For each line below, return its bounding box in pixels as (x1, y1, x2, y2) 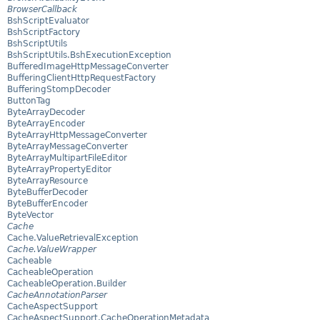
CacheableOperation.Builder (7, 279, 126, 289)
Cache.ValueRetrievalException (7, 233, 139, 244)
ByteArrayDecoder (7, 107, 85, 118)
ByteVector (7, 210, 54, 221)
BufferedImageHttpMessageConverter (7, 61, 169, 72)
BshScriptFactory (7, 27, 80, 38)
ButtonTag (7, 96, 51, 106)
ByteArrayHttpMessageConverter (7, 130, 147, 141)
